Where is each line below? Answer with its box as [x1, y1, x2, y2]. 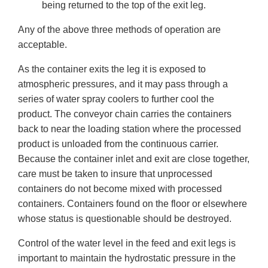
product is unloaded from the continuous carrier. [18, 139, 218, 150]
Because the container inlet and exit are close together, [18, 154, 249, 165]
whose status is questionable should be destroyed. [18, 214, 232, 224]
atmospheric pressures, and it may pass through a [18, 79, 228, 90]
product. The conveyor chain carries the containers [18, 109, 232, 120]
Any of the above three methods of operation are [18, 25, 221, 35]
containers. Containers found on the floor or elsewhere [18, 199, 247, 209]
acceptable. [18, 39, 67, 50]
